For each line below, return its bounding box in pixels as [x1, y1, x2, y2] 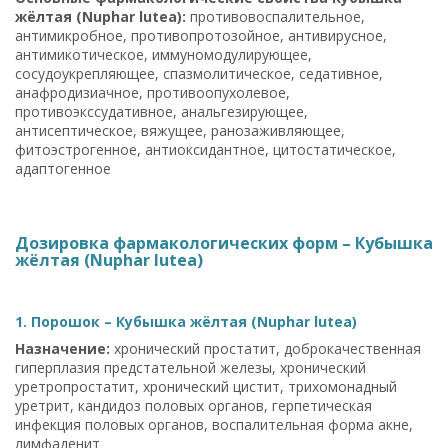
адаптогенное [15, 158, 111, 178]
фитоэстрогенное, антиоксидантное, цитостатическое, [15, 139, 396, 159]
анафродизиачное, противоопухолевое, [15, 82, 290, 102]
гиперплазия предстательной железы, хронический [15, 357, 366, 377]
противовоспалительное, [186, 6, 365, 26]
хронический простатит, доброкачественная [110, 338, 421, 358]
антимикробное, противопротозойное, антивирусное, [15, 25, 387, 45]
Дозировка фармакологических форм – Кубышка [15, 231, 433, 254]
